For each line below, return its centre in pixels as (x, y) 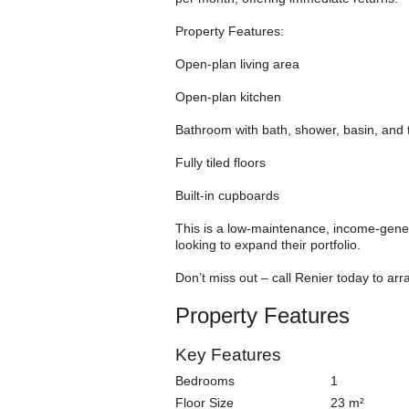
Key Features (228, 355)
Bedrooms (205, 381)
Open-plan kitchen (228, 97)
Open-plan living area (237, 64)
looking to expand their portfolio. (268, 245)
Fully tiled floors (220, 163)
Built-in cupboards (227, 195)
